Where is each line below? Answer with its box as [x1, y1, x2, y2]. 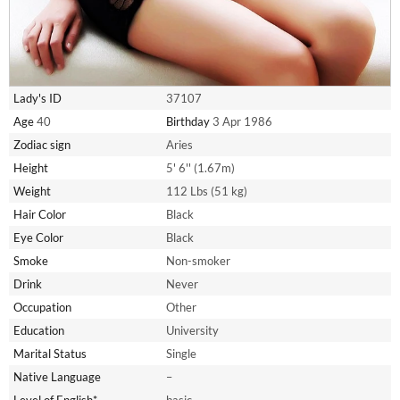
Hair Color [13, 207, 66, 222]
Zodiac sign [13, 137, 71, 153]
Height [13, 161, 48, 176]
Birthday [166, 114, 210, 129]
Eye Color [13, 230, 63, 246]
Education [13, 323, 64, 338]
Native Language [13, 370, 101, 385]
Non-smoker [166, 254, 230, 269]
